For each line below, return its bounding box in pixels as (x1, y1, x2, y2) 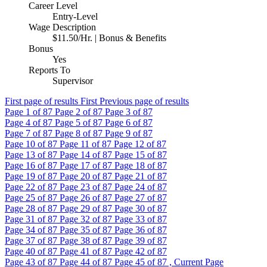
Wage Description (29, 22, 96, 33)
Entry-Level (52, 11, 98, 22)
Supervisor (52, 76, 93, 86)
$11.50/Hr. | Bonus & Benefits (52, 33, 166, 44)
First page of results (5, 96, 78, 107)
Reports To (29, 65, 70, 76)
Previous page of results (100, 96, 189, 107)
